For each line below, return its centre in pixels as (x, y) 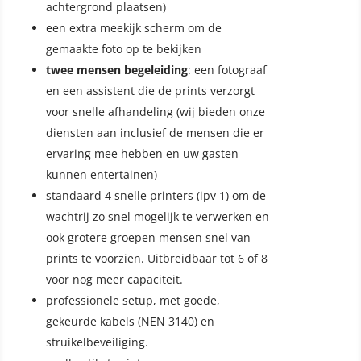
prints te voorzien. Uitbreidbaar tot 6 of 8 (156, 259)
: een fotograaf (227, 70)
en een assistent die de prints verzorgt (150, 91)
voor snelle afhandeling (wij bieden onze (155, 112)
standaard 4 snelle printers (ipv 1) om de (156, 196)
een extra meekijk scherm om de (133, 28)
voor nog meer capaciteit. (114, 280)
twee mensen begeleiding (116, 70)
